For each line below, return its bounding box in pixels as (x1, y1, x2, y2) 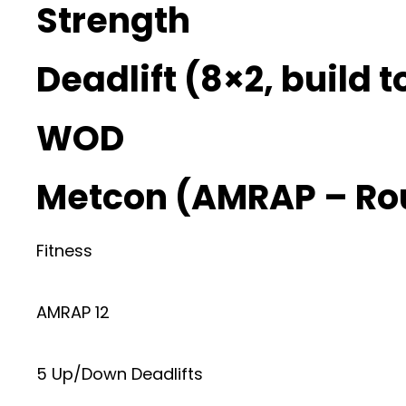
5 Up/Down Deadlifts (36, 362, 203, 385)
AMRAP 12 (36, 300, 110, 324)
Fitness (36, 238, 92, 262)
